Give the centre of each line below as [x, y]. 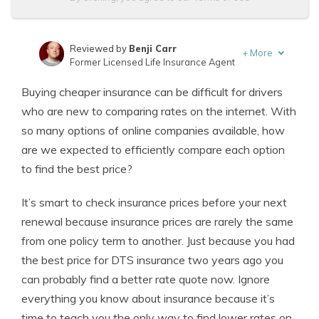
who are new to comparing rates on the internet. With [159, 111]
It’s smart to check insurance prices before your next [154, 202]
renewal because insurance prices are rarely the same [157, 221]
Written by [93, 81]
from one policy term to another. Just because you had [158, 241]
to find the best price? [77, 169]
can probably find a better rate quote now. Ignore [146, 279]
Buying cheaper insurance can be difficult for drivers [152, 92]
